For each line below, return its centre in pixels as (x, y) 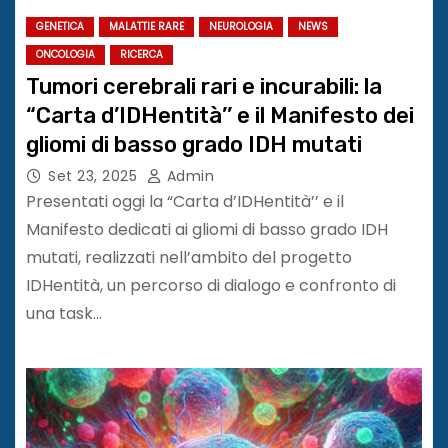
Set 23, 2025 (92, 175)
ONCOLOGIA (65, 54)
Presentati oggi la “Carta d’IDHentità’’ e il (185, 201)
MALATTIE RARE (146, 26)
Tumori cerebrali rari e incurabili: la (204, 86)
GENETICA (60, 26)
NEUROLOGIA (241, 26)
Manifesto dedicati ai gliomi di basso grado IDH (207, 229)
